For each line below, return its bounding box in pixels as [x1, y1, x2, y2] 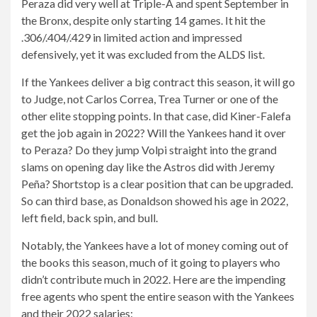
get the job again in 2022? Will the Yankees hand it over [21, 125, 286, 139]
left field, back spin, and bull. [21, 210, 158, 224]
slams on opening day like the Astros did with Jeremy [21, 159, 275, 173]
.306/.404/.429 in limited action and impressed [21, 30, 242, 44]
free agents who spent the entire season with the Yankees [21, 289, 294, 303]
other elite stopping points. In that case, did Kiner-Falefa [21, 108, 291, 122]
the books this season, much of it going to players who [21, 255, 280, 269]
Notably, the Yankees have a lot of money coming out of [21, 238, 289, 252]
